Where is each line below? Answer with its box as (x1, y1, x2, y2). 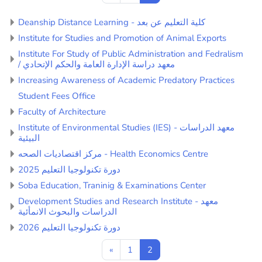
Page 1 (132, 243, 160, 255)
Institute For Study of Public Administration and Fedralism (18, 47, 243, 60)
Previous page (112, 243, 167, 255)
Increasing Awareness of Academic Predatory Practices (18, 74, 235, 86)
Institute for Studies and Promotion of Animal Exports (18, 32, 226, 44)
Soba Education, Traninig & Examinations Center (18, 179, 206, 191)
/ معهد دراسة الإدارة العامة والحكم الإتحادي (23, 58, 175, 70)
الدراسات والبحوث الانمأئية (18, 205, 117, 218)
